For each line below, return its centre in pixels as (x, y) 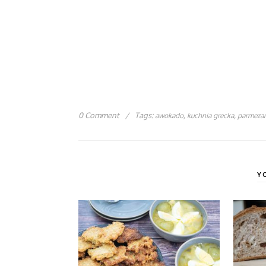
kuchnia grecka (210, 116)
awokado (169, 116)
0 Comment (99, 115)
